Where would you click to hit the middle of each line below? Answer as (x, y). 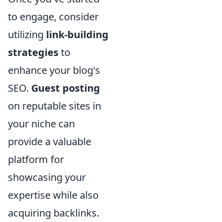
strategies (33, 52)
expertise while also (53, 195)
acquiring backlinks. (54, 213)
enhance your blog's (54, 70)
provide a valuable (50, 141)
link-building (77, 34)
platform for (36, 159)
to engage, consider (53, 17)
